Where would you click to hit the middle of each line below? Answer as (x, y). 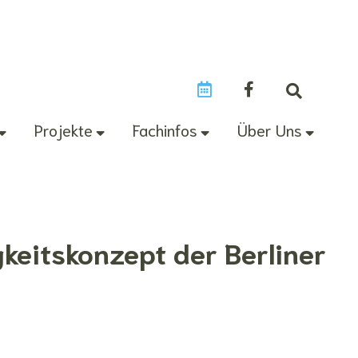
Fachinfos (165, 129)
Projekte (64, 129)
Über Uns (270, 129)
